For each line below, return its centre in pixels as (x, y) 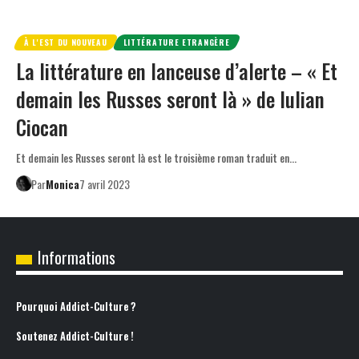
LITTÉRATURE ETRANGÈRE (176, 42)
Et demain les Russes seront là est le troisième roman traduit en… (156, 157)
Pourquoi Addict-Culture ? (76, 306)
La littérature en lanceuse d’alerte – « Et (177, 71)
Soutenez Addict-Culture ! (75, 336)
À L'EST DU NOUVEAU (66, 42)
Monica (62, 184)
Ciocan (42, 127)
